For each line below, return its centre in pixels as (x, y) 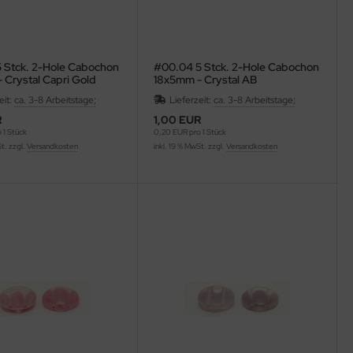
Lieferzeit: (191, 100)
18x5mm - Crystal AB (205, 80)
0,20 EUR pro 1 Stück (190, 132)
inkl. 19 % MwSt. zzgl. (190, 147)
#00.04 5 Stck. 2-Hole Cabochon (236, 67)
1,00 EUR (177, 120)
